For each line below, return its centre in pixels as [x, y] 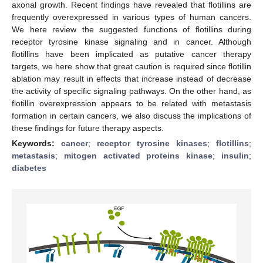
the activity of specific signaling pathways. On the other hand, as [131, 91]
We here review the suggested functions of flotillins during [131, 29]
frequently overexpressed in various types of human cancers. [131, 17]
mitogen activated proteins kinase [138, 155]
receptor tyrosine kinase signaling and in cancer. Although [131, 41]
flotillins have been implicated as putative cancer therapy [131, 54]
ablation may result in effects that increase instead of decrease [131, 78]
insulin [235, 155]
